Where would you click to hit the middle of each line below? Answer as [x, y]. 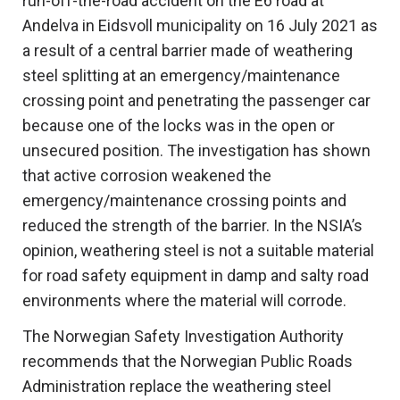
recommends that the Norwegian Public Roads [187, 362]
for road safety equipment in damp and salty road [196, 276]
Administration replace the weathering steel [177, 387]
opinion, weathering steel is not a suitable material [198, 251]
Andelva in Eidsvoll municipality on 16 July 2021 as [200, 26]
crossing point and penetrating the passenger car [196, 101]
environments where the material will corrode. [184, 301]
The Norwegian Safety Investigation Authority [183, 337]
